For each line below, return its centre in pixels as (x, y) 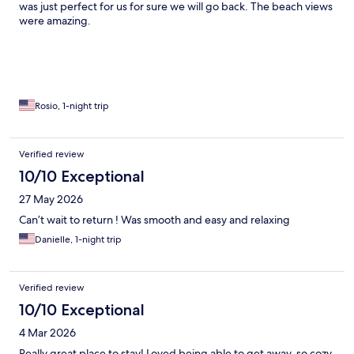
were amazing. (55, 21)
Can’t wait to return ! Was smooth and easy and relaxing (154, 220)
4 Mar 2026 (47, 333)
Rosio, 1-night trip (72, 106)
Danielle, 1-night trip (78, 240)
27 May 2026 (51, 200)
